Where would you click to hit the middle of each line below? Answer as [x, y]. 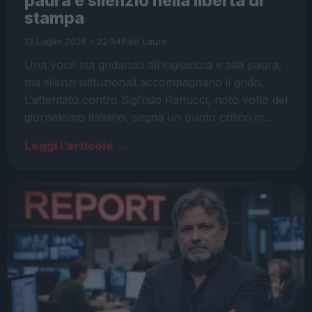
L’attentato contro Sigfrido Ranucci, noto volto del [156, 99]
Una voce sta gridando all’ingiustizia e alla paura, [153, 64]
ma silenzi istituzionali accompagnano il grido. [144, 82]
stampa [54, 18]
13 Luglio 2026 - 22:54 [73, 41]
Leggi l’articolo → [76, 145]
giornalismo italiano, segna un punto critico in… [149, 117]
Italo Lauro [144, 41]
